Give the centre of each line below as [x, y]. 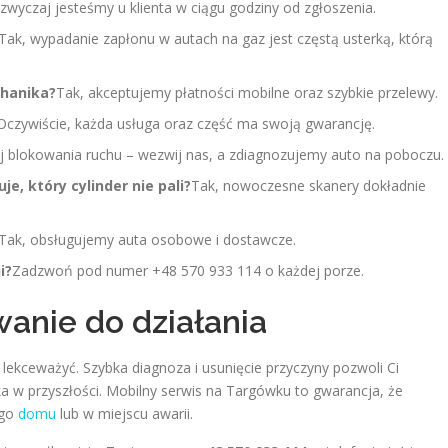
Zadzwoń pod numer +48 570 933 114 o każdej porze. [188, 270]
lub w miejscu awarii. [124, 413]
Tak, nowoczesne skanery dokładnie [308, 185]
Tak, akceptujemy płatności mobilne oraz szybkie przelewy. [247, 92]
